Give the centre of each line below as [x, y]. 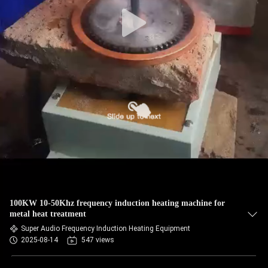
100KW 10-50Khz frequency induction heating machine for [117, 203]
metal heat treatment [48, 214]
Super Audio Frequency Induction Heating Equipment [106, 229]
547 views [98, 240]
